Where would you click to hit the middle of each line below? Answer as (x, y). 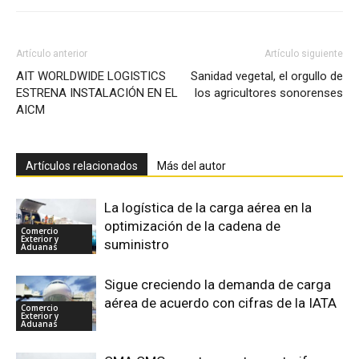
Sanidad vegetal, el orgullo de (267, 76)
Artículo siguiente (304, 54)
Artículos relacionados (82, 166)
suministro (137, 244)
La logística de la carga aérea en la (208, 208)
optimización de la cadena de (192, 226)
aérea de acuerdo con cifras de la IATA (220, 303)
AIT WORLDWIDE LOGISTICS (91, 76)
